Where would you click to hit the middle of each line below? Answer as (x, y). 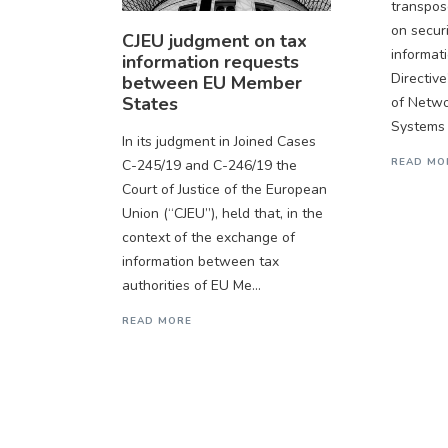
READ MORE (156, 321)
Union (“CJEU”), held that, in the (222, 214)
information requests (210, 62)
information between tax (200, 262)
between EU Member (211, 83)
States (149, 104)
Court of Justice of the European (224, 190)
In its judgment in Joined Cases (218, 142)
